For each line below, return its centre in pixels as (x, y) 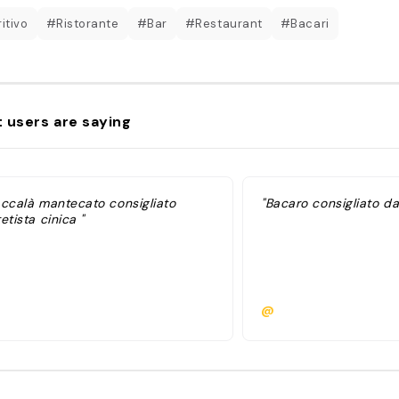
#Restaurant (224, 23)
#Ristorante (82, 23)
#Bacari (305, 23)
